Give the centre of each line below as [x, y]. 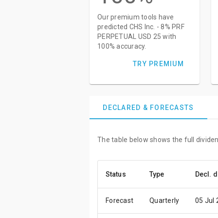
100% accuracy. [122, 46]
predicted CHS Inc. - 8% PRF [141, 27]
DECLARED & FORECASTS [148, 108]
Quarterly [164, 200]
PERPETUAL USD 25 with [137, 36]
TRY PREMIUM [158, 64]
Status [116, 174]
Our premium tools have [136, 17]
